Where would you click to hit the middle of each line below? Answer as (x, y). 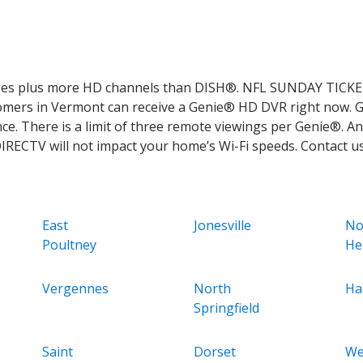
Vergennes (76, 288)
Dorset (214, 351)
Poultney (70, 244)
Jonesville (222, 225)
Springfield (226, 307)
